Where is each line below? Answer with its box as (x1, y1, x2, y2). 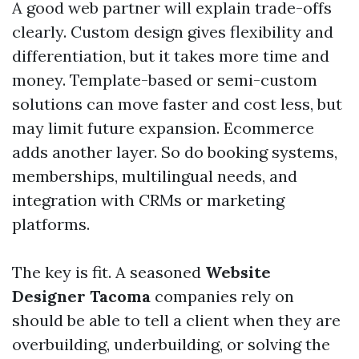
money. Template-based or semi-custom (12, 70, 317, 90)
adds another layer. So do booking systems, (12, 142, 337, 162)
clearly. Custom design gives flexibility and (12, 22, 333, 42)
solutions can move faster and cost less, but (12, 94, 342, 114)
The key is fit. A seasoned (12, 262, 205, 282)
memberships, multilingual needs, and (12, 166, 297, 186)
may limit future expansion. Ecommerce (12, 118, 314, 138)
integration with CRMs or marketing (12, 190, 284, 210)
